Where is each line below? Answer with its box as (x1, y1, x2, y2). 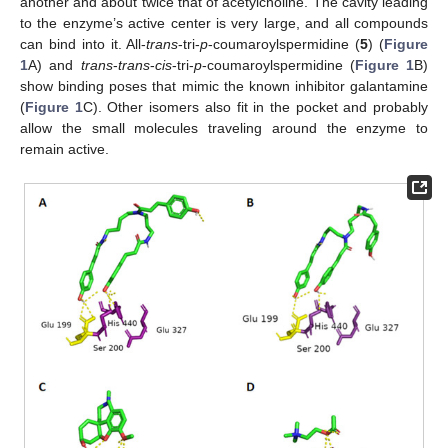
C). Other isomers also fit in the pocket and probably (82, 99, 429, 116)
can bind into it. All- (20, 36, 147, 53)
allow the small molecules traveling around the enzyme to (20, 120, 428, 137)
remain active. (20, 141, 109, 158)
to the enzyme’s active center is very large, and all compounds (20, 15, 428, 32)
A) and (28, 57, 81, 74)
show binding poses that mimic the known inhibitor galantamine (20, 78, 428, 95)
